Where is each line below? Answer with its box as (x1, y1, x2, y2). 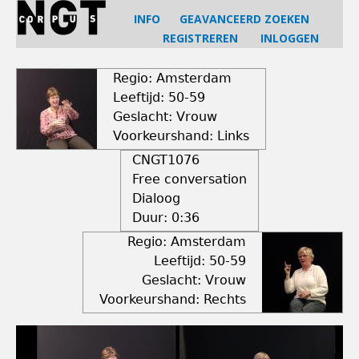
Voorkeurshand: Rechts (99, 292, 246, 307)
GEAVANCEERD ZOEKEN (179, 11, 309, 26)
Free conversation (132, 171, 247, 187)
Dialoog (132, 191, 180, 206)
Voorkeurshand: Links (113, 128, 249, 143)
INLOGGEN (260, 30, 319, 46)
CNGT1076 (132, 152, 200, 167)
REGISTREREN (163, 30, 238, 46)
